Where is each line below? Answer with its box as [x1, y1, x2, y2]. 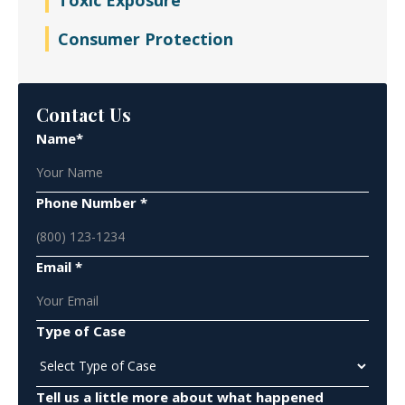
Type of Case [36, 322, 126, 340]
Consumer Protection [58, 28, 233, 50]
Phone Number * [36, 193, 147, 212]
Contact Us [36, 102, 131, 127]
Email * [36, 258, 82, 276]
